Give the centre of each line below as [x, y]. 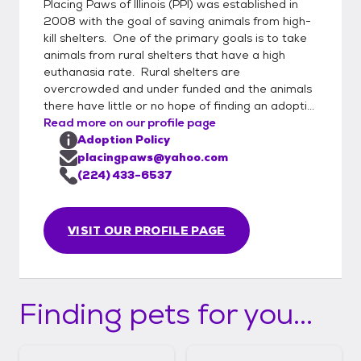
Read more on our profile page [130, 122]
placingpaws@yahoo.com [153, 157]
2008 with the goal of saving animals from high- [177, 21]
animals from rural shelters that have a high [164, 54]
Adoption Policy [124, 139]
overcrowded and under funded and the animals [178, 88]
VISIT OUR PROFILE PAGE [147, 230]
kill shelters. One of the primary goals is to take [175, 37]
